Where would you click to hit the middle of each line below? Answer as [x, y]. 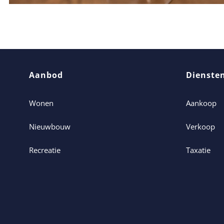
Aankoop [201, 103]
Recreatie [44, 150]
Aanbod [46, 75]
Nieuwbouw [49, 126]
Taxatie [198, 150]
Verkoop [201, 126]
